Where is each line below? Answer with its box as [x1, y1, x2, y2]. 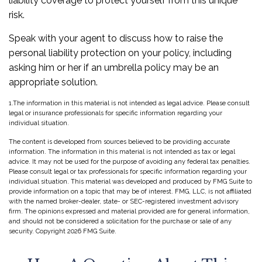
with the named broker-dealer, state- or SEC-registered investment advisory [9, 198, 239, 205]
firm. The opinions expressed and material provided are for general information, [9, 208, 250, 215]
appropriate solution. [9, 77, 98, 88]
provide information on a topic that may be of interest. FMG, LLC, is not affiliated [9, 188, 251, 195]
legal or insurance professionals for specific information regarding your [9, 109, 222, 117]
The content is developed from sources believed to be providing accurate [9, 138, 230, 146]
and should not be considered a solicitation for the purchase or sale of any [9, 218, 232, 225]
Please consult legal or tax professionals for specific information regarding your [9, 168, 247, 175]
